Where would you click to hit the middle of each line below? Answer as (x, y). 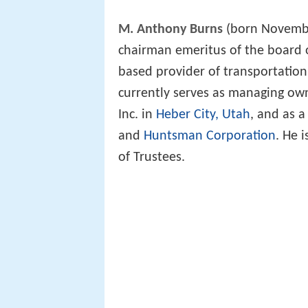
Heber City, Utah (203, 115)
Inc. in (137, 115)
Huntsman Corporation (210, 136)
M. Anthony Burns (170, 30)
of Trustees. (152, 158)
